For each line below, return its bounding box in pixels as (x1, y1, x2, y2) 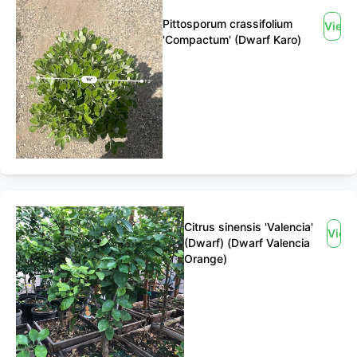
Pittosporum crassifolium (162, 17, 292, 30)
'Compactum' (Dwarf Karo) (162, 33, 301, 46)
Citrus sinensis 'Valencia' (183, 220, 313, 233)
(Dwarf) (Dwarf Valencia (183, 236, 310, 249)
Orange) (183, 252, 227, 265)
